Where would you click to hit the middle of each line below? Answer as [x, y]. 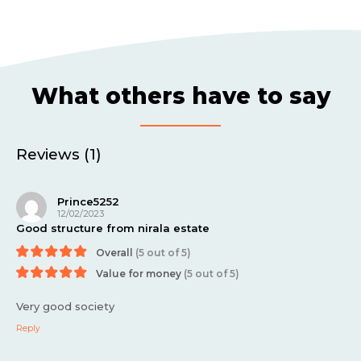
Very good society [65, 307]
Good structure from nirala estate [113, 228]
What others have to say [180, 96]
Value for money [140, 273]
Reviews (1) [59, 155]
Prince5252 [88, 201]
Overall [114, 252]
